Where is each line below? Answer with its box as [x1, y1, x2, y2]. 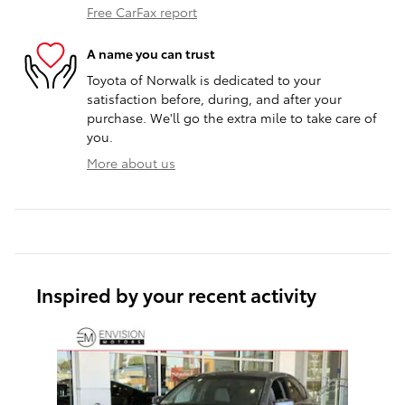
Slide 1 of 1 [14, 324, 78, 343]
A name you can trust [87, 43, 215, 62]
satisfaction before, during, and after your [87, 89, 342, 108]
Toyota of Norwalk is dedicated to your [87, 71, 321, 89]
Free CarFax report [87, 3, 197, 22]
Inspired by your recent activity [36, 281, 316, 308]
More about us [87, 154, 175, 173]
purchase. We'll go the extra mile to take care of [87, 108, 377, 127]
